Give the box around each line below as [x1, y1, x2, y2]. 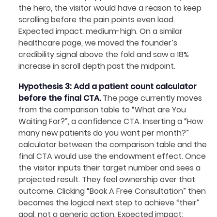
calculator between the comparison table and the [18, 139, 207, 150]
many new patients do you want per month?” [18, 127, 189, 139]
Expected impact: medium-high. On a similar [18, 26, 183, 37]
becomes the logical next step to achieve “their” [18, 197, 200, 208]
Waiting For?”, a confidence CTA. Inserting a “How [18, 116, 203, 127]
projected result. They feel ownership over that [18, 174, 195, 185]
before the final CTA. [18, 93, 101, 104]
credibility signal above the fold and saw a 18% [18, 49, 189, 60]
